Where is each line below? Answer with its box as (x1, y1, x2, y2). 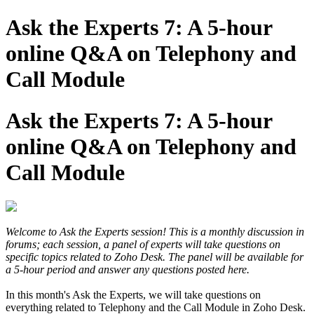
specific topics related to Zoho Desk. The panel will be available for (6, 251, 303, 264)
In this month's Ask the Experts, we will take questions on (6, 289, 261, 301)
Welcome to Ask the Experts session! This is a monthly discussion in (6, 226, 304, 238)
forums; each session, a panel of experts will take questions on (6, 238, 280, 251)
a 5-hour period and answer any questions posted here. (6, 264, 250, 276)
